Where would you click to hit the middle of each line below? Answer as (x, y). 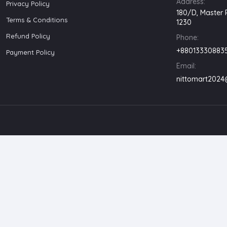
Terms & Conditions (37, 20)
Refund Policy (28, 36)
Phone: (187, 37)
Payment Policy (30, 52)
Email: (186, 66)
